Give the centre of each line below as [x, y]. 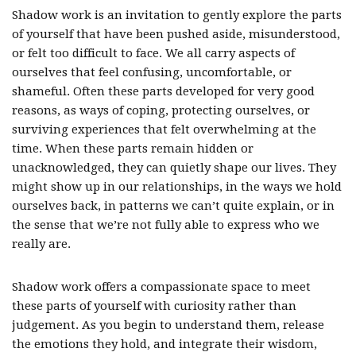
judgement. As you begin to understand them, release [168, 325]
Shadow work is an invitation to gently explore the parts [177, 15]
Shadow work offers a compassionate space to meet [161, 287]
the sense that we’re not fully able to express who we [166, 225]
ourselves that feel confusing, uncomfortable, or [152, 72]
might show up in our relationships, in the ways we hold [177, 187]
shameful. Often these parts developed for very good [163, 91]
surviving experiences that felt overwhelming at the [164, 130]
